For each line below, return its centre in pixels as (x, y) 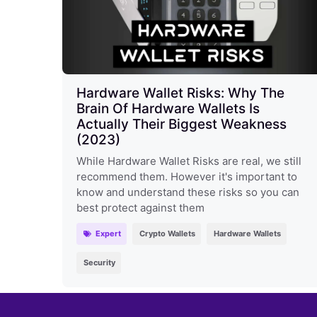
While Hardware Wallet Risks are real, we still (189, 161)
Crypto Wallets (167, 233)
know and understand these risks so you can (188, 192)
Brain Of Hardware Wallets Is (168, 108)
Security (99, 262)
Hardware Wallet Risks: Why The (180, 93)
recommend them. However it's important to (187, 176)
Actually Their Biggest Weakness (181, 124)
